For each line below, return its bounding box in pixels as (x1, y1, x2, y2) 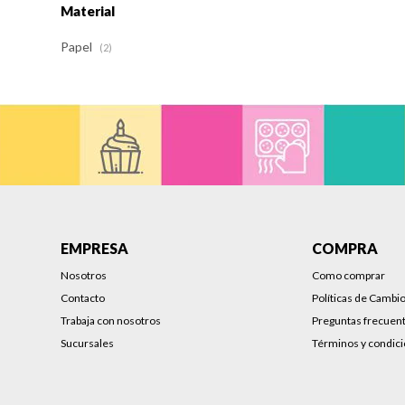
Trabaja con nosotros (61, 314, 162, 327)
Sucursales (61, 336, 115, 350)
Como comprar (312, 268, 386, 282)
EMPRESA (61, 240, 129, 257)
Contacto (61, 291, 106, 305)
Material (61, 3, 116, 19)
